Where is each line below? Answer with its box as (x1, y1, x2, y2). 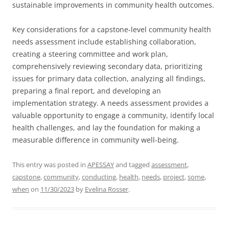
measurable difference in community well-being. (12, 135, 179, 145)
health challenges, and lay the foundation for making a (12, 123, 200, 132)
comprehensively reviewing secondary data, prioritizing (12, 61, 202, 71)
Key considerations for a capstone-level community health (12, 25, 211, 34)
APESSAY (87, 160, 114, 169)
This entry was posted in (12, 160, 87, 169)
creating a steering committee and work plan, (12, 49, 168, 59)
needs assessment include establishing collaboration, (12, 37, 196, 47)
